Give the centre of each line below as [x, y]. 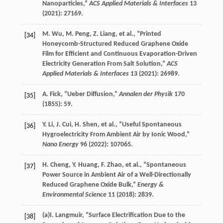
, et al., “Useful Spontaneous [139, 124]
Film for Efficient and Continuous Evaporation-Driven [119, 54]
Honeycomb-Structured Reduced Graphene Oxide [115, 44]
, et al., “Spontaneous [154, 165]
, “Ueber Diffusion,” [90, 94]
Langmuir [68, 215]
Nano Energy [60, 144]
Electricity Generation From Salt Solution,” [104, 64]
